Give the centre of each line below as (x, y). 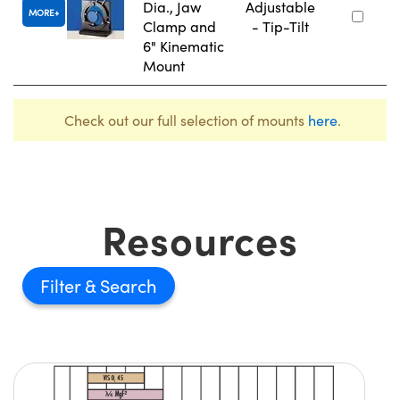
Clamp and (179, 27)
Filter (62, 286)
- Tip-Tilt (280, 27)
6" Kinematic (183, 46)
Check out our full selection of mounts (186, 121)
